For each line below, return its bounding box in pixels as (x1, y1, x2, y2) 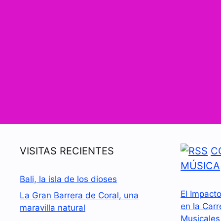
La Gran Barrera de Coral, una (20, 190, 139, 200)
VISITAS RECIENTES (20, 145, 114, 157)
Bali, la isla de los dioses (20, 174, 117, 184)
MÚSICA (181, 159, 220, 172)
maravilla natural (20, 203, 85, 213)
